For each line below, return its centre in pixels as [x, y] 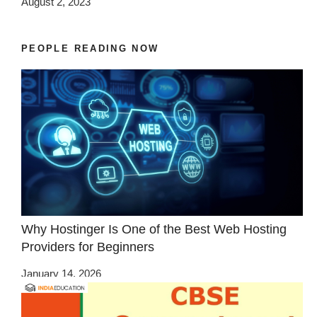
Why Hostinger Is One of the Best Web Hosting [154, 229]
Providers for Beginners [88, 247]
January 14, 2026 [61, 274]
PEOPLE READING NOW [90, 49]
